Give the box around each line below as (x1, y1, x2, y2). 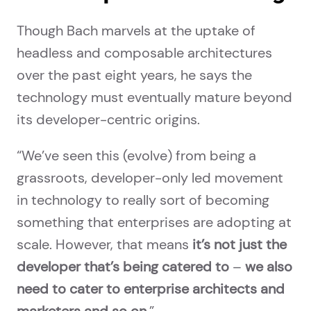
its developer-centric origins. (17, 110, 200, 129)
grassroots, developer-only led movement (17, 169, 283, 187)
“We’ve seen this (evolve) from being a (17, 146, 256, 165)
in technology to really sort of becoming (17, 191, 269, 210)
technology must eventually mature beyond (17, 88, 292, 107)
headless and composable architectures (17, 44, 272, 62)
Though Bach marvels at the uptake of (17, 22, 255, 40)
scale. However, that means (17, 235, 192, 254)
